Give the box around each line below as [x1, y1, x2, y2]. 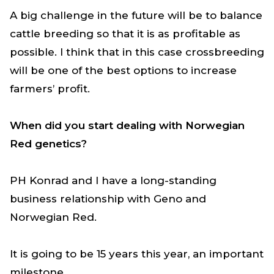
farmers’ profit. [10, 82, 93, 95]
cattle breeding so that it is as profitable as [10, 27, 240, 40]
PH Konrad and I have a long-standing [10, 174, 217, 187]
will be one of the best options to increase [10, 64, 237, 76]
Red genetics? [10, 137, 87, 150]
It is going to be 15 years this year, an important [10, 247, 264, 260]
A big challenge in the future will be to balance [10, 9, 262, 21]
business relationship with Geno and [10, 192, 206, 205]
